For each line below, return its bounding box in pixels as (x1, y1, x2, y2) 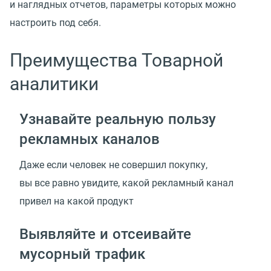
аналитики (10, 73, 99, 95)
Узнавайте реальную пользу (19, 110, 216, 127)
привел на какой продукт (19, 195, 134, 207)
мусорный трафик (19, 245, 145, 262)
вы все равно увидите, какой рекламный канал (19, 177, 233, 189)
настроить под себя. (10, 17, 101, 29)
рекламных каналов (19, 130, 160, 147)
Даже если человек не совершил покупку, (19, 158, 207, 171)
